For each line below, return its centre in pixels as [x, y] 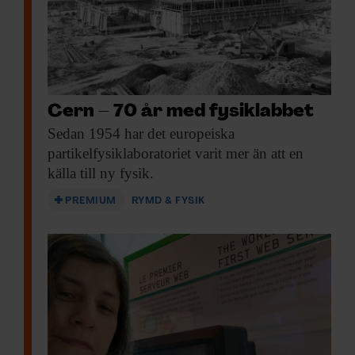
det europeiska [189, 134]
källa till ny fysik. [101, 174]
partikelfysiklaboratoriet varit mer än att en [176, 154]
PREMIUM [91, 201]
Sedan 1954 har [95, 134]
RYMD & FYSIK [168, 201]
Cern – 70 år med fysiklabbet [181, 113]
